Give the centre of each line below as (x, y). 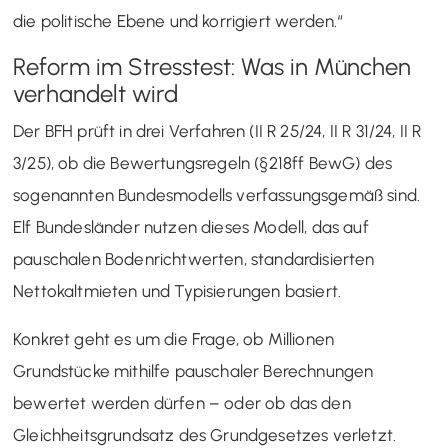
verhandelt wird (95, 93)
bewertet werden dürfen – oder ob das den (182, 402)
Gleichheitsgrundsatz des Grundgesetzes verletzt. (205, 434)
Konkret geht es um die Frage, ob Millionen (174, 338)
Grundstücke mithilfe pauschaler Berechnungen (193, 370)
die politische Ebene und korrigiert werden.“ (178, 20)
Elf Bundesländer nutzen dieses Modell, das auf (191, 226)
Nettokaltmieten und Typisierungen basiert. (177, 290)
